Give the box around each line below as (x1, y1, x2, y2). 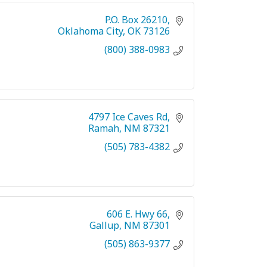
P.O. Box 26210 (105, 13, 167, 26)
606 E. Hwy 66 (107, 207, 167, 221)
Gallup (89, 218, 119, 232)
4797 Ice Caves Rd (88, 110, 167, 123)
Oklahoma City (58, 24, 123, 38)
